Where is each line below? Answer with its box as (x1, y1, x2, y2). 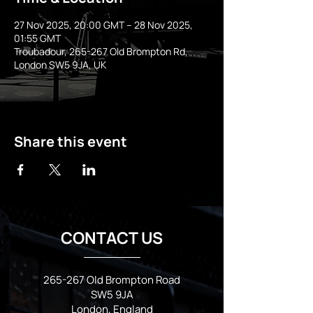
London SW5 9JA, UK (14, 58, 106, 72)
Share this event (14, 132, 127, 152)
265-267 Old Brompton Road (43, 272, 180, 288)
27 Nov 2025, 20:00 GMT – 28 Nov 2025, (14, 18, 193, 32)
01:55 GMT (14, 31, 61, 45)
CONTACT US (61, 226, 163, 249)
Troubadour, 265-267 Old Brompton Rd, (14, 45, 188, 59)
